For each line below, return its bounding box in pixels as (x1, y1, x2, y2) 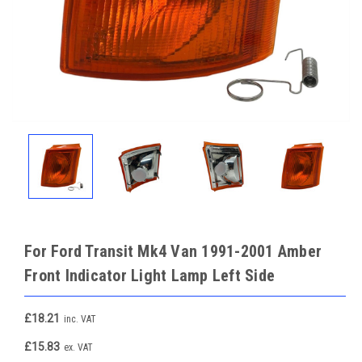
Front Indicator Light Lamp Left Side (24, 266, 275, 285)
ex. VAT (64, 341, 93, 353)
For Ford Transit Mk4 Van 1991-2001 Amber (24, 242, 322, 261)
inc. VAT (64, 313, 96, 325)
